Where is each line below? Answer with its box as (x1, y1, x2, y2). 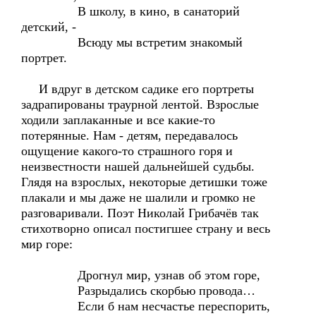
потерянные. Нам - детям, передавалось (21, 128, 238, 142)
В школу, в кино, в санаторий (21, 4, 240, 18)
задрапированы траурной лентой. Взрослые (21, 97, 259, 111)
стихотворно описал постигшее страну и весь (21, 221, 270, 236)
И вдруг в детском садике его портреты (21, 82, 254, 96)
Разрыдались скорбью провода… (21, 284, 255, 298)
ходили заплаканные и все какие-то (21, 113, 215, 127)
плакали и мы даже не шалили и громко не (21, 190, 255, 205)
